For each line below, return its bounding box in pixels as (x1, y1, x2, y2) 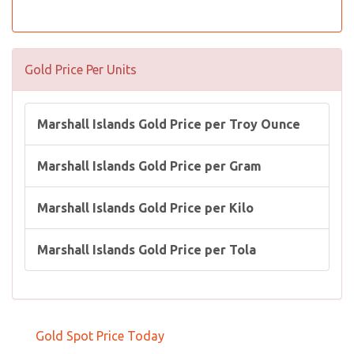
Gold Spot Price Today (36, 329, 164, 343)
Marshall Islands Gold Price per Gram (37, 159, 262, 173)
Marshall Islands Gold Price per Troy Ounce (37, 117, 300, 131)
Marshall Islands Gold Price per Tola (37, 243, 256, 257)
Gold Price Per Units (24, 62, 137, 77)
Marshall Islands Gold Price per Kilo (37, 201, 254, 215)
